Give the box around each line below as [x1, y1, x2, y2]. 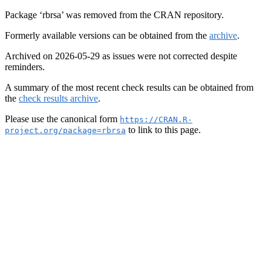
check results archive [19, 93, 98, 103]
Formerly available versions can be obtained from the [5, 30, 209, 41]
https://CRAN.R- [120, 115, 192, 124]
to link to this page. [126, 125, 201, 135]
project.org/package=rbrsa [5, 126, 126, 135]
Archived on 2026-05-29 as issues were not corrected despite [5, 51, 237, 61]
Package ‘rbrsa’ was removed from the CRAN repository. [5, 10, 224, 20]
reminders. [5, 62, 45, 72]
